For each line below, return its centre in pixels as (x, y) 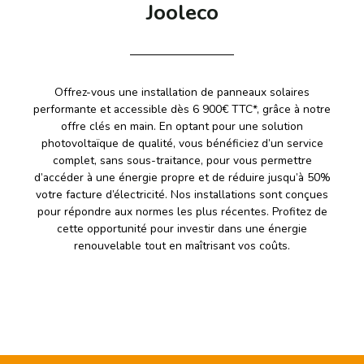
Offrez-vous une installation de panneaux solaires (182, 93)
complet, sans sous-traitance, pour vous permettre (182, 161)
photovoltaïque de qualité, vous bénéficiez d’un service (182, 144)
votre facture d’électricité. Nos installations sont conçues (182, 195)
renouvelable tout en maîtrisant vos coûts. (182, 246)
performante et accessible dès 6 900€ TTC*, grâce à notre (182, 110)
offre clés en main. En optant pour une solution (182, 127)
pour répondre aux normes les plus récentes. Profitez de (182, 212)
